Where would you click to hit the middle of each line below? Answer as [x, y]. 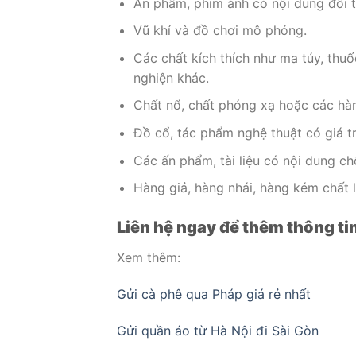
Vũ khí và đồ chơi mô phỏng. [220, 31]
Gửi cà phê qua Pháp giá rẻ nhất [214, 294]
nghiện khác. [171, 77]
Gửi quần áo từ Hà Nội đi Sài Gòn [218, 330]
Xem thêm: [149, 257]
